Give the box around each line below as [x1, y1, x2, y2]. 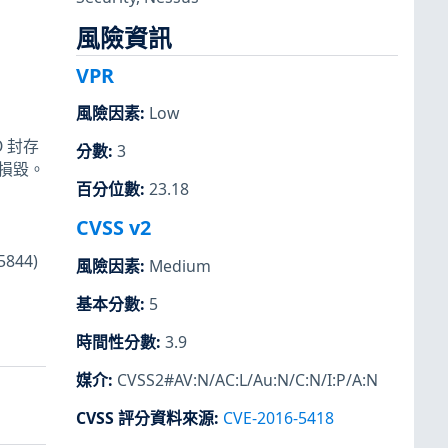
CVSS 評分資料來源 [76, 407, 214, 429]
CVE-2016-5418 [223, 407, 334, 429]
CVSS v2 [76, 214, 151, 242]
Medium [149, 254, 211, 277]
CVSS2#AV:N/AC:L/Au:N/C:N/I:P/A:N [117, 368, 378, 391]
